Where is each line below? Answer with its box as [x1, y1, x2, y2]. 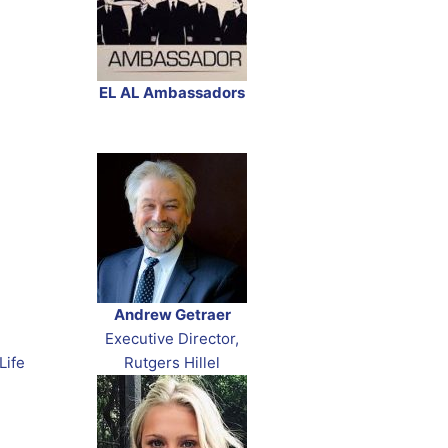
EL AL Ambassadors [99, 83, 245, 103]
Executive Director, [105, 329, 239, 349]
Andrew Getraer [113, 305, 231, 325]
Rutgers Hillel [124, 353, 220, 373]
